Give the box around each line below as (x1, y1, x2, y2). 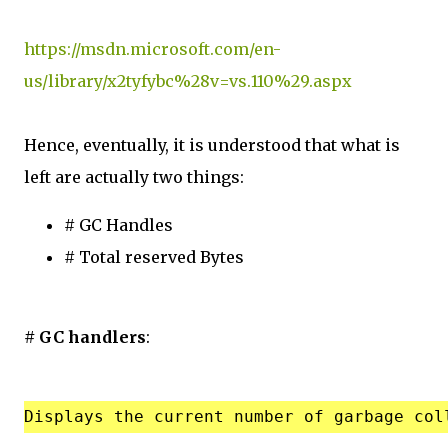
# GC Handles (64, 214, 173, 235)
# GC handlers (24, 326, 146, 347)
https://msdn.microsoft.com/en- (24, 38, 281, 59)
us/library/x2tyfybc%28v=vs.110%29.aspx (24, 70, 352, 91)
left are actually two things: (24, 166, 244, 187)
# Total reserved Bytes (64, 246, 244, 267)
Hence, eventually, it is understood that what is (24, 134, 400, 155)
